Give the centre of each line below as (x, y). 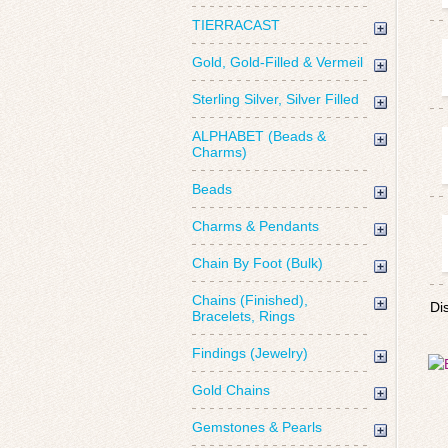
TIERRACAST (236, 25)
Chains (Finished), (250, 300)
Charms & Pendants (255, 226)
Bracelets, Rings (243, 316)
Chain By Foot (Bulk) (257, 263)
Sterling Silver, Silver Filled (275, 99)
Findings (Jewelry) (250, 353)
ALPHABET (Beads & (259, 136)
